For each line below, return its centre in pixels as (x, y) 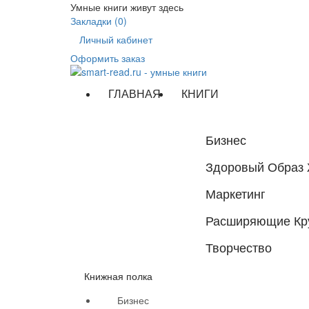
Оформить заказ (108, 58)
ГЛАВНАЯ (134, 93)
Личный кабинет (116, 39)
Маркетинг (236, 193)
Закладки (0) (99, 21)
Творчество (239, 247)
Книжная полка (118, 276)
